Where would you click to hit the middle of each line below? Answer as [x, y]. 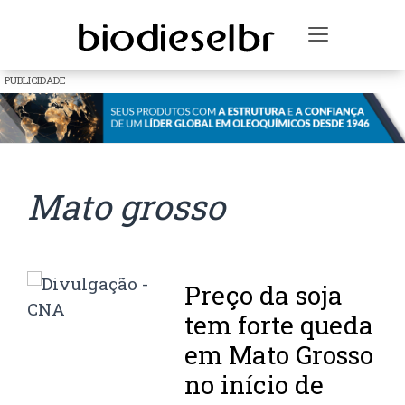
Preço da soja [264, 296]
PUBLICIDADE [35, 80]
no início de [254, 385]
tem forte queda [279, 325]
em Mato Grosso [279, 355]
